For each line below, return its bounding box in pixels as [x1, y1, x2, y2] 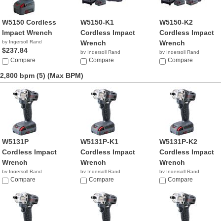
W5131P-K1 [80, 138, 119, 146]
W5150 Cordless [2, 18, 56, 26]
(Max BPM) [47, 72, 83, 79]
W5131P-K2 [159, 138, 197, 146]
